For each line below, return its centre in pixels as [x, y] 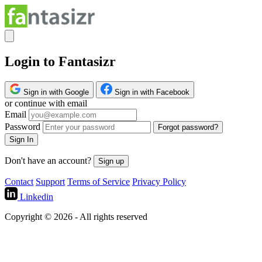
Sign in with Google [56, 92]
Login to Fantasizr [60, 61]
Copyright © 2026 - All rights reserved [76, 216]
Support [50, 181]
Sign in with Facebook [152, 92]
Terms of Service [99, 181]
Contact [19, 181]
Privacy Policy [159, 181]
